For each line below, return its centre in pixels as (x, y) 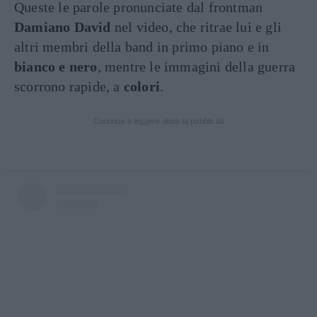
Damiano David (63, 27)
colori (142, 86)
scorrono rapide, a (69, 86)
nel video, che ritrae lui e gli (196, 27)
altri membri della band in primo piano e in (142, 47)
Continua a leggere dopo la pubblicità (158, 121)
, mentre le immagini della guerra (196, 67)
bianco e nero (56, 67)
